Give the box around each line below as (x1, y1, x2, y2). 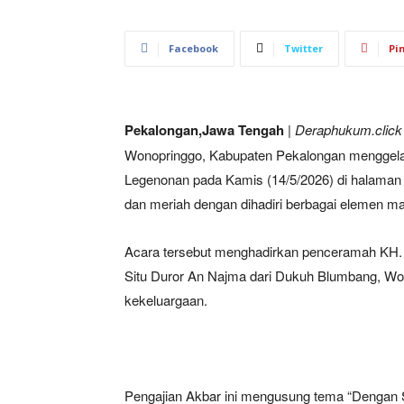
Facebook (169, 41, 218, 55)
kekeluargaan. (124, 289, 207, 309)
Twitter (284, 41, 323, 55)
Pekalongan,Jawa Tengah (124, 119, 284, 140)
